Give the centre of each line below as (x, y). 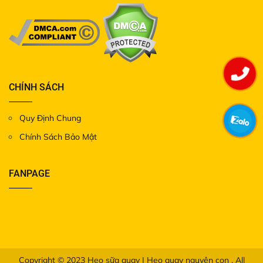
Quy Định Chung (50, 118)
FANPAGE (29, 173)
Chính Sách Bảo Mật (58, 136)
